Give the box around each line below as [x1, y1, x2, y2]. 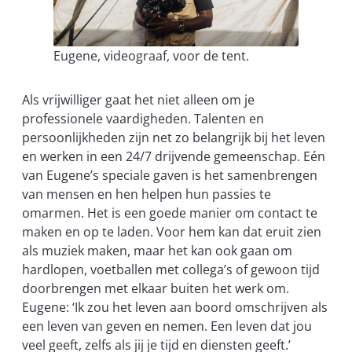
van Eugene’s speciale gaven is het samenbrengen [22, 166, 317, 184]
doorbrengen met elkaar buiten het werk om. [22, 279, 289, 297]
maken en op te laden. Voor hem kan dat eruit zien [22, 222, 321, 240]
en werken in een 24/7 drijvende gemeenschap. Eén [22, 147, 325, 165]
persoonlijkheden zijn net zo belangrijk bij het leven [22, 128, 325, 146]
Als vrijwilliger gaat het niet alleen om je [22, 90, 255, 108]
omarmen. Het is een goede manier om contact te [22, 203, 317, 222]
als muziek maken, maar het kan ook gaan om [22, 241, 292, 259]
